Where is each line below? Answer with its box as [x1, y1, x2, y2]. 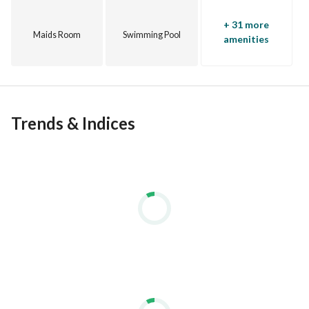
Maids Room [33, 30, 81, 40]
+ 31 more [223, 19, 270, 30]
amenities [223, 33, 270, 45]
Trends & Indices [11, 113, 135, 133]
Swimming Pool [122, 30, 181, 40]
